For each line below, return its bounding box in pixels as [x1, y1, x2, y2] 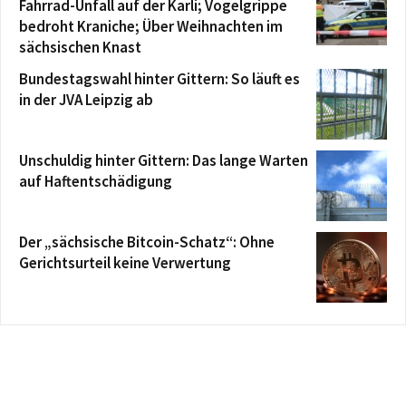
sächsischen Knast [19, 37, 141, 57]
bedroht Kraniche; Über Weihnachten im [19, 16, 283, 36]
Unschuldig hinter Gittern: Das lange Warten [19, 150, 308, 170]
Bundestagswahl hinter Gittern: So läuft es [19, 69, 300, 89]
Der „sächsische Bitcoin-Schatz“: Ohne [19, 232, 275, 252]
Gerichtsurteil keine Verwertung [19, 253, 231, 273]
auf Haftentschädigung [19, 171, 172, 191]
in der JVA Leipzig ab [19, 90, 153, 110]
